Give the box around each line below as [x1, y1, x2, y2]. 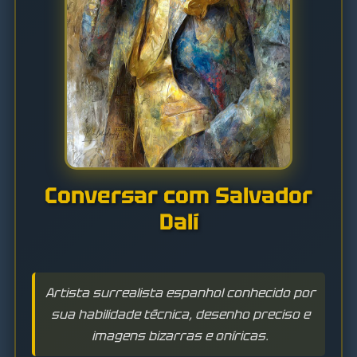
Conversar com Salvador [45, 181, 312, 210]
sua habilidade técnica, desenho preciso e [50, 306, 310, 323]
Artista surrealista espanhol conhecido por [45, 284, 316, 301]
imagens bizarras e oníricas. [92, 328, 269, 344]
